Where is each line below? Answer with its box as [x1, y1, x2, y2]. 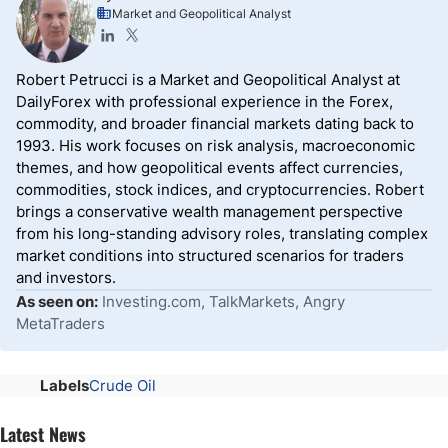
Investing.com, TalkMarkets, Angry [102, 292, 345, 311]
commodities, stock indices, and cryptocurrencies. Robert [16, 180, 424, 199]
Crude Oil [89, 376, 156, 395]
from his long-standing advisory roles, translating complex [16, 224, 428, 243]
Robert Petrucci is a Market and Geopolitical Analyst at [16, 70, 400, 89]
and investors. [16, 268, 116, 287]
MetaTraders [16, 314, 105, 333]
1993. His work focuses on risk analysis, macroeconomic [16, 136, 415, 155]
